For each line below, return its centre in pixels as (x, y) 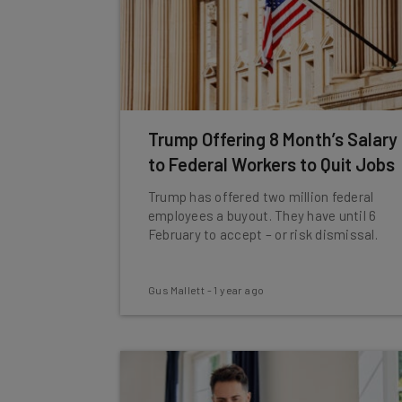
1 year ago (239, 290)
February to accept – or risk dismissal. (262, 234)
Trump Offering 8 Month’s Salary (272, 139)
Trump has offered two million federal (261, 197)
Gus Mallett (176, 290)
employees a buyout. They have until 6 (262, 215)
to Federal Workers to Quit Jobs (271, 164)
